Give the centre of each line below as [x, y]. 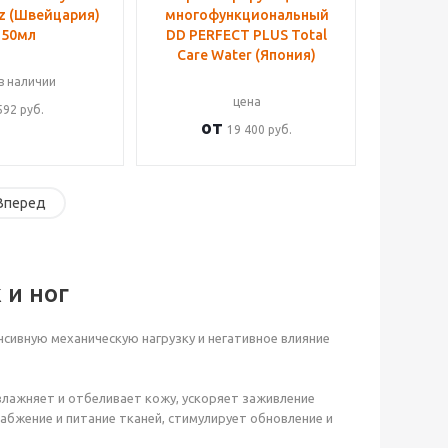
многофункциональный [246, 15]
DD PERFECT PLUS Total [246, 35]
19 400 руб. [259, 129]
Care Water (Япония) [246, 55]
